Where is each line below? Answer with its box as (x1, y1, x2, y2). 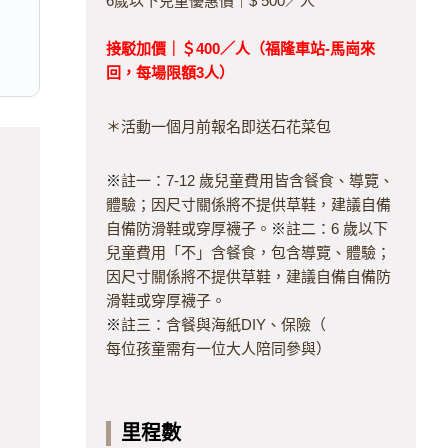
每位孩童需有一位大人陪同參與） (106, 340, 331, 357)
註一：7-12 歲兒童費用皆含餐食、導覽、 (121, 172, 394, 189)
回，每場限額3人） (106, 64, 234, 81)
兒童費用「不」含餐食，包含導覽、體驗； (106, 244, 391, 261)
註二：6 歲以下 (286, 220, 388, 237)
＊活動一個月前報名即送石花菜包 (106, 118, 331, 135)
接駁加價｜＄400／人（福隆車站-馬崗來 (106, 40, 375, 57)
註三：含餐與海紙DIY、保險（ (121, 316, 326, 333)
